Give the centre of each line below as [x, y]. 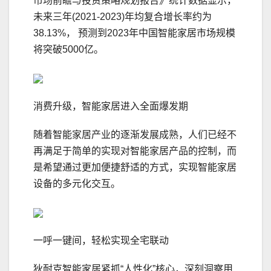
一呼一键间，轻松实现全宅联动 [101, 241]
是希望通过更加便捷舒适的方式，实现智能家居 [135, 168]
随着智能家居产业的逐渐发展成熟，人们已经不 [135, 135]
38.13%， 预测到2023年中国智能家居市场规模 [134, 33]
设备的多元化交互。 [77, 184]
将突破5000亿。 [68, 50]
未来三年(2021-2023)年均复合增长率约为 [122, 17]
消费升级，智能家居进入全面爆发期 [111, 106]
